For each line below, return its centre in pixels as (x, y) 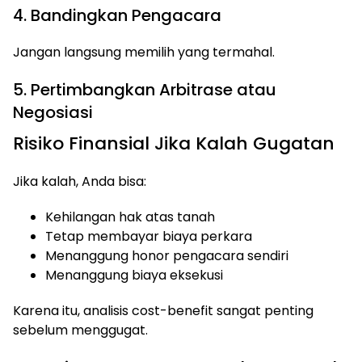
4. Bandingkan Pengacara (117, 15)
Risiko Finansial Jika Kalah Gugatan (174, 143)
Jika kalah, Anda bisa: (80, 181)
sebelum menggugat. (80, 330)
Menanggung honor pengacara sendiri (167, 256)
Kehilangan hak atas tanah (130, 217)
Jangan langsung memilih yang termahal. (144, 52)
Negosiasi (53, 112)
